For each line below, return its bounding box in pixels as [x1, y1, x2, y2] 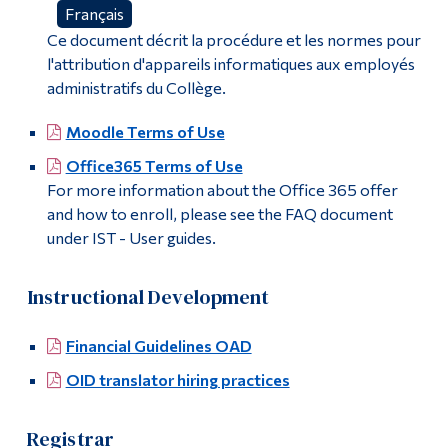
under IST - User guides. [46, 228, 216, 248]
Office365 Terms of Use [65, 156, 243, 176]
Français [64, 4, 124, 24]
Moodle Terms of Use [65, 122, 225, 142]
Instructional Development [26, 283, 270, 312]
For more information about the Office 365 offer [46, 180, 398, 200]
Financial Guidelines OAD [65, 336, 252, 356]
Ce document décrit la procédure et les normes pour [46, 30, 421, 50]
